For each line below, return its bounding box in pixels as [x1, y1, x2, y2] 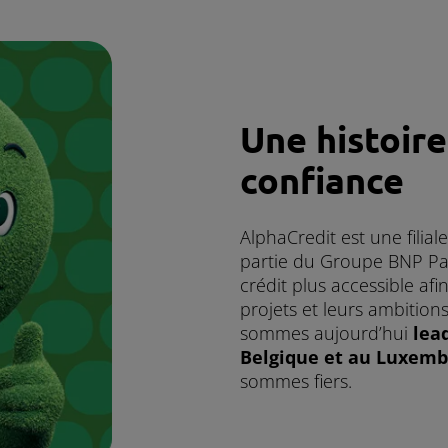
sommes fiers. [240, 368, 352, 393]
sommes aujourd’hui [240, 320, 413, 345]
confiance [240, 157, 404, 202]
